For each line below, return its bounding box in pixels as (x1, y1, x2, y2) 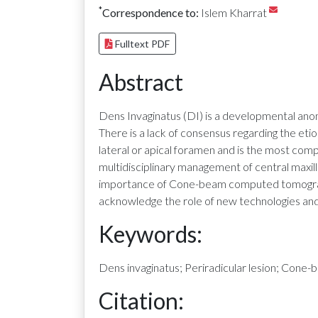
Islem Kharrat (201, 6, 267, 19)
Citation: (99, 287, 184, 314)
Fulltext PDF (115, 38, 170, 50)
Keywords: (99, 220, 202, 248)
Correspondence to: (102, 6, 199, 19)
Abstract (99, 68, 183, 96)
